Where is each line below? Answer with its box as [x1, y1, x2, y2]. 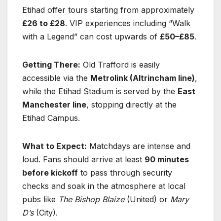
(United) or [124, 194, 170, 204]
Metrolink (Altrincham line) [90, 73, 195, 83]
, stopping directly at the [86, 99, 177, 110]
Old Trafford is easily [80, 59, 160, 70]
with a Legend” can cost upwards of [22, 31, 160, 41]
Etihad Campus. [22, 112, 80, 123]
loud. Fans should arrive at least [22, 154, 145, 164]
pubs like [22, 194, 58, 204]
